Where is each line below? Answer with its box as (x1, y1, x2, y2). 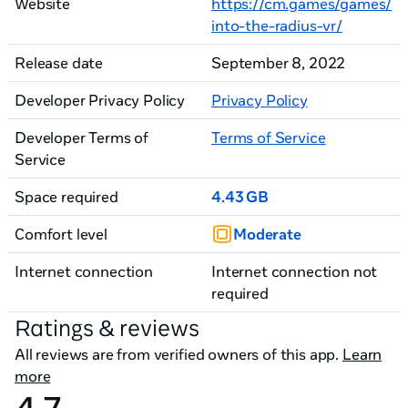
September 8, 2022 (211, 53, 346, 72)
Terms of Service (211, 127, 326, 147)
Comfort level (15, 224, 107, 243)
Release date (15, 53, 104, 72)
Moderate (233, 224, 301, 243)
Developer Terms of (15, 127, 149, 147)
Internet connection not (211, 261, 378, 280)
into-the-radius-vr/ (211, 15, 342, 35)
